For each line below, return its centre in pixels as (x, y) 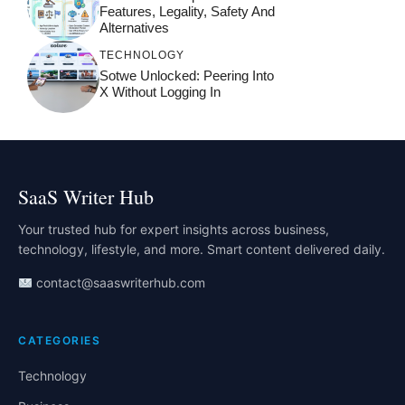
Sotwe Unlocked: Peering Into (187, 75)
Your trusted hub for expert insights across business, (174, 230)
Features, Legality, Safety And (187, 11)
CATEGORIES (59, 341)
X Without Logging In (160, 91)
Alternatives (134, 27)
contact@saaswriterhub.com (118, 283)
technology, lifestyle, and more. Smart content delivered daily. (202, 250)
